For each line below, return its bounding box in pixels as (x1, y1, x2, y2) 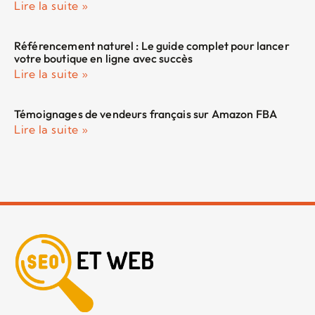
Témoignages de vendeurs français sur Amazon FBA (14, 106, 278, 121)
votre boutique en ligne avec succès (14, 51, 193, 65)
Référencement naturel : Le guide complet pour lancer (14, 38, 290, 53)
